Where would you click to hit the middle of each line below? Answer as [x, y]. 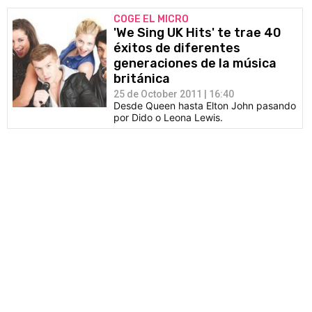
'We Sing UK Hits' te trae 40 [197, 33]
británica [142, 79]
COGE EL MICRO [151, 19]
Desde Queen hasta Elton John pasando [205, 106]
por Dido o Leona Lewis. [168, 117]
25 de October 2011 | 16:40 [174, 94]
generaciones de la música [195, 63]
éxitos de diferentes [177, 48]
